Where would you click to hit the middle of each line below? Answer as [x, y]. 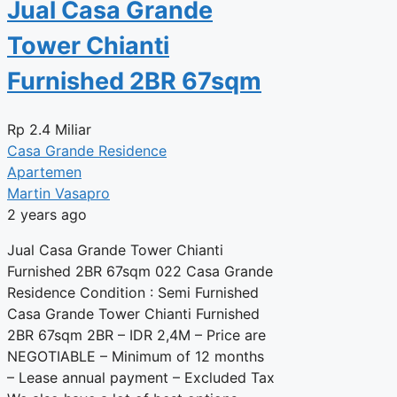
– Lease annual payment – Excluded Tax [141, 377]
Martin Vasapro [58, 193]
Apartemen [44, 171]
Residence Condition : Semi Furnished [133, 292]
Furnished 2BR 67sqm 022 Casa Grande [140, 271]
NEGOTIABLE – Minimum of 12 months [136, 356]
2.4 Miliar [60, 129]
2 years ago [47, 214]
